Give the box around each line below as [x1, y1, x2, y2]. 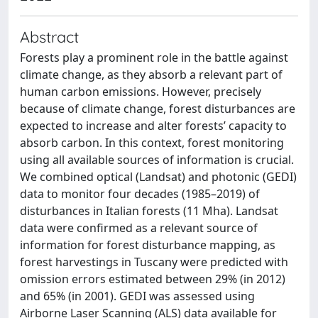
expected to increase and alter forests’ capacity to [20, 118, 287, 133]
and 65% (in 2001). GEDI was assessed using [20, 288, 255, 304]
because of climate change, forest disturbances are [20, 101, 295, 116]
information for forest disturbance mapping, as [20, 237, 275, 253]
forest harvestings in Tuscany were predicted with [20, 254, 288, 270]
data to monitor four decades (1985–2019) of [20, 186, 260, 202]
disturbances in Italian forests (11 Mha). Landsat [20, 203, 278, 219]
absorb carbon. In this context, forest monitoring [20, 135, 284, 150]
